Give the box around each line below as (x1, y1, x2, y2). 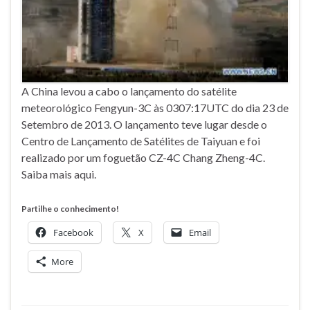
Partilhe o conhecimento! (21, 203, 119, 215)
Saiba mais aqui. (21, 167, 96, 181)
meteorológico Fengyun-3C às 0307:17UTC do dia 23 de (21, 101, 289, 115)
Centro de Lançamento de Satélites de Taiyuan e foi (21, 134, 260, 148)
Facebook (53, 226, 93, 239)
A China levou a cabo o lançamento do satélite (21, 84, 237, 98)
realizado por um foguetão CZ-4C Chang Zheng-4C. (21, 151, 265, 165)
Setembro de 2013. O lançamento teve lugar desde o (21, 118, 267, 131)
